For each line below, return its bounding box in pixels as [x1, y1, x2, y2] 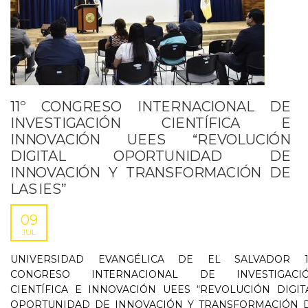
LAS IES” [10, 181, 67, 197]
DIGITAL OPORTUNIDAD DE [10, 148, 291, 164]
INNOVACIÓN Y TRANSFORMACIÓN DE [10, 164, 291, 181]
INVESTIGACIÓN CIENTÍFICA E [10, 115, 291, 131]
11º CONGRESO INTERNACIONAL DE [10, 98, 291, 115]
